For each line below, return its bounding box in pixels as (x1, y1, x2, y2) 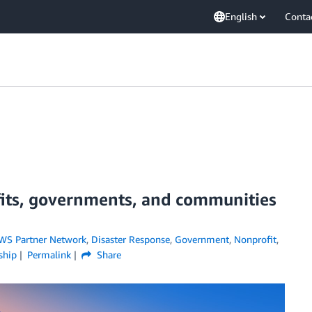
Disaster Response (91, 233, 170, 245)
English (225, 10, 257, 22)
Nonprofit (233, 233, 276, 245)
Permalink (26, 249, 71, 260)
